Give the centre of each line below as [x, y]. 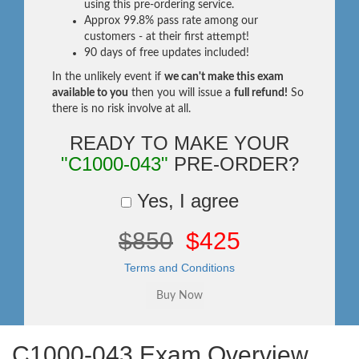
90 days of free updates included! [167, 53]
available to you [90, 93]
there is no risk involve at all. [121, 109]
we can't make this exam [224, 77]
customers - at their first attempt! [167, 37]
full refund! [261, 93]
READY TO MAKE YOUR [179, 143]
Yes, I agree [185, 201]
